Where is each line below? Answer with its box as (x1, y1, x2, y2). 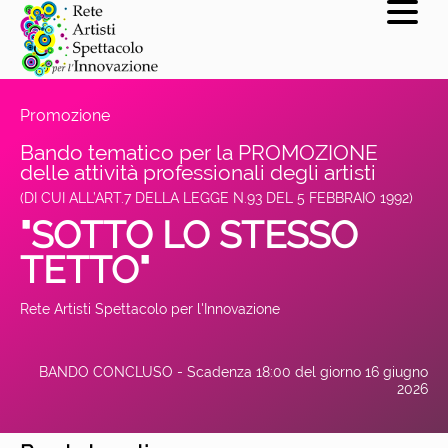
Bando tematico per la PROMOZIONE (20, 139, 378, 165)
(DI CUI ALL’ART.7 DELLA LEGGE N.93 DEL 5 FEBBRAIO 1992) (20, 188, 413, 206)
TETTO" (20, 247, 150, 292)
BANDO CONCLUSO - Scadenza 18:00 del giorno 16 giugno (39, 362, 428, 380)
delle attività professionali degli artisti (20, 159, 376, 185)
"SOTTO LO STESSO (20, 212, 358, 257)
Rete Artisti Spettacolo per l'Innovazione (20, 299, 280, 317)
